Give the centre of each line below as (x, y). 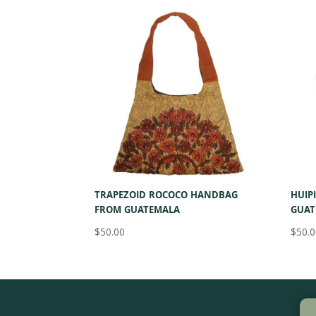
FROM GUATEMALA (138, 211)
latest (200, 21)
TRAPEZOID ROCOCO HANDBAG (166, 196)
